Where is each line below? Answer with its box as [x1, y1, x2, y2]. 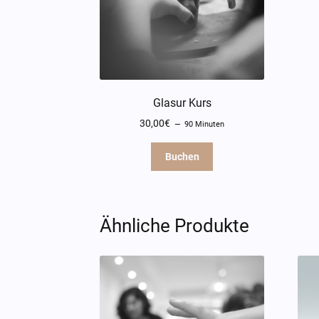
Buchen [164, 150, 199, 162]
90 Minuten [184, 120, 225, 130]
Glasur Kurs [152, 95, 211, 110]
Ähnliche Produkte [100, 215, 250, 237]
